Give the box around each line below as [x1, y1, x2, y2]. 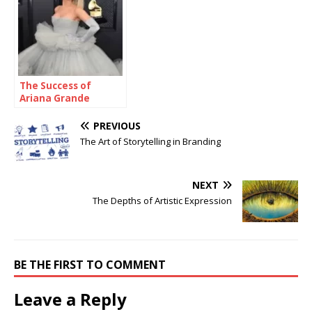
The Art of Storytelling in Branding [80, 134, 221, 148]
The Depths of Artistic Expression [93, 194, 232, 207]
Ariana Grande [19, 91, 90, 104]
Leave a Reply [14, 287, 127, 311]
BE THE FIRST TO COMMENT [14, 256, 166, 272]
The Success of [19, 79, 91, 92]
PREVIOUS [93, 118, 141, 132]
